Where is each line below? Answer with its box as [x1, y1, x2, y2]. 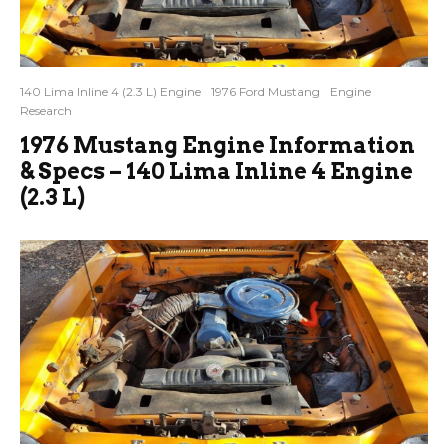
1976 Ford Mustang [211, 84, 320, 100]
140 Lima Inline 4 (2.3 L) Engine [20, 84, 201, 100]
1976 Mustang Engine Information [20, 132, 415, 159]
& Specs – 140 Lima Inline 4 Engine [20, 158, 413, 185]
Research [20, 103, 72, 119]
